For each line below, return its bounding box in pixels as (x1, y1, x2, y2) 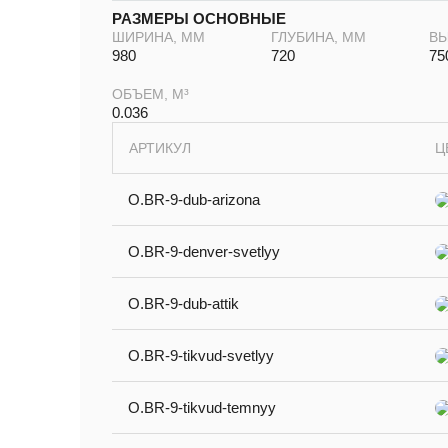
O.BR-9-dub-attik (128, 295, 239, 313)
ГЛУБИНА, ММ (270, 29, 366, 46)
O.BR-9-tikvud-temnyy (128, 399, 276, 417)
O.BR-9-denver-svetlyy (128, 243, 280, 261)
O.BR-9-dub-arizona (128, 191, 260, 209)
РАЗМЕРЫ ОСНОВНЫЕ (112, 10, 286, 28)
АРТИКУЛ (129, 140, 191, 157)
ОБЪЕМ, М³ (112, 86, 189, 103)
